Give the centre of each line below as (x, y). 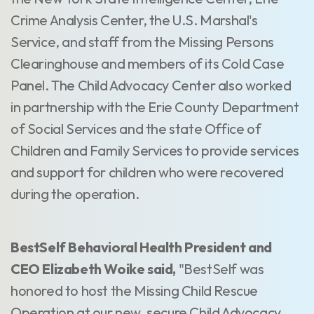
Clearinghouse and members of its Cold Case (148, 63)
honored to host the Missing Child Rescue (135, 291)
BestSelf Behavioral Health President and (142, 247)
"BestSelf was (220, 269)
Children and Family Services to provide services (155, 150)
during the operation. (75, 194)
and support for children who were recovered (147, 172)
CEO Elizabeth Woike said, (94, 269)
